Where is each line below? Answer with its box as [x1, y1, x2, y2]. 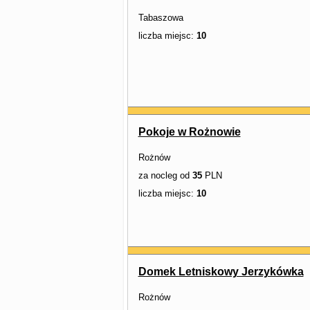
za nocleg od [138, 170, 192, 181]
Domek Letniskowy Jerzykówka [138, 266, 304, 277]
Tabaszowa [138, 12, 183, 23]
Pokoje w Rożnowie [138, 126, 241, 138]
